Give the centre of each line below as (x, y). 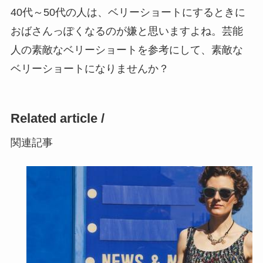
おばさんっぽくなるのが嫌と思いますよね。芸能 (127, 31)
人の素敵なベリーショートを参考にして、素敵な (127, 50)
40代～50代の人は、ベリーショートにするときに (128, 12)
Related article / (57, 118)
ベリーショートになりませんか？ (90, 68)
